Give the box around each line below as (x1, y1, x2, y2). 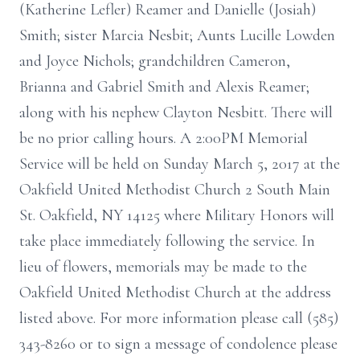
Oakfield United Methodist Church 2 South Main (19, 180, 330, 199)
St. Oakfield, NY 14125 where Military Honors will (19, 206, 334, 225)
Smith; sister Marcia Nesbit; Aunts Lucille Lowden (19, 26, 335, 45)
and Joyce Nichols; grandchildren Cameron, (19, 51, 290, 71)
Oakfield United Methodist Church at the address (19, 283, 331, 302)
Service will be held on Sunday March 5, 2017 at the (19, 154, 340, 174)
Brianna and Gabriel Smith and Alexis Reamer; (19, 77, 309, 96)
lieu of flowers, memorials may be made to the (19, 257, 307, 276)
